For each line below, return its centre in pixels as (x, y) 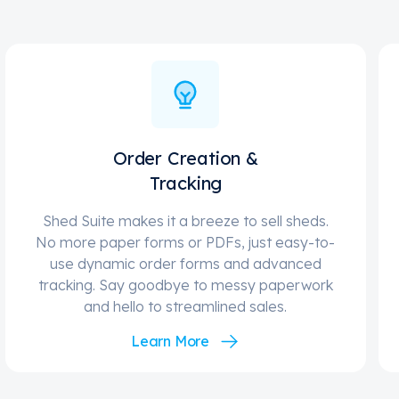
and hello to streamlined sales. (186, 307)
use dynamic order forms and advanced (185, 264)
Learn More (170, 342)
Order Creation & (186, 159)
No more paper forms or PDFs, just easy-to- (186, 243)
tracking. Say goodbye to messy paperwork (185, 285)
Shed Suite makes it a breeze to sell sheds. (185, 221)
